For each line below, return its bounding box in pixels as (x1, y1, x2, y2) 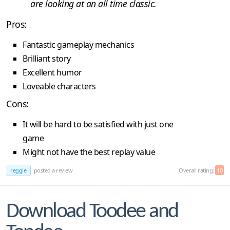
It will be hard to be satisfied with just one (23, 118, 174, 130)
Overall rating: (179, 166, 215, 174)
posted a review (32, 166, 72, 174)
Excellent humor (23, 66, 82, 78)
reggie (10, 166, 26, 174)
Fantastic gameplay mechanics (23, 39, 134, 50)
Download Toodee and (6, 201, 178, 222)
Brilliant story (23, 52, 71, 64)
